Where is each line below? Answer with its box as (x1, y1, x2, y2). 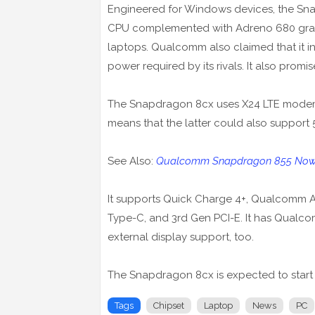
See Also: (108, 155, 156, 168)
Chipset (153, 300, 184, 311)
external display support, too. (108, 231, 254, 244)
